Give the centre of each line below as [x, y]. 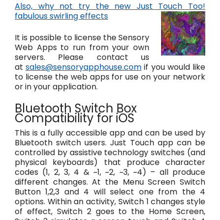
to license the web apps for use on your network [110, 77]
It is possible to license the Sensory [82, 38]
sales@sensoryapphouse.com [84, 67]
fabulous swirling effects [61, 16]
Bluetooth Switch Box [76, 109]
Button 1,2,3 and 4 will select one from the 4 [110, 192]
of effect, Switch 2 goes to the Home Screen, [110, 212]
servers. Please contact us [82, 57]
